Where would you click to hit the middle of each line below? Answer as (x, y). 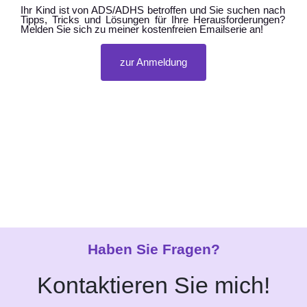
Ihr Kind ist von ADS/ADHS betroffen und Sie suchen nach (153, 10)
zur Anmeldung (153, 62)
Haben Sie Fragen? (153, 249)
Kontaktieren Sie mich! (153, 285)
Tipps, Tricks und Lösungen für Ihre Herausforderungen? (153, 20)
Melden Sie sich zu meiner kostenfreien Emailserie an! (142, 29)
